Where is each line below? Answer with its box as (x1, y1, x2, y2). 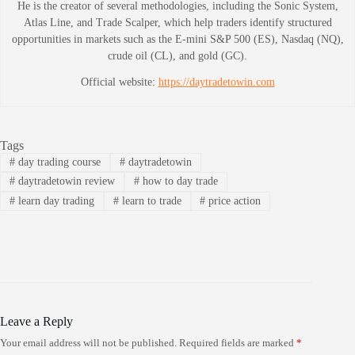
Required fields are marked (179, 336, 296, 349)
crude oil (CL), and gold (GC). (108, 49, 247, 62)
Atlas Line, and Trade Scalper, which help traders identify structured (23, 16, 332, 29)
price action (205, 194, 261, 207)
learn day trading (14, 194, 94, 207)
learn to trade (118, 194, 181, 207)
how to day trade (139, 175, 218, 188)
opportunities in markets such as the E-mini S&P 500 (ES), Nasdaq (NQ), (11, 32, 344, 45)
